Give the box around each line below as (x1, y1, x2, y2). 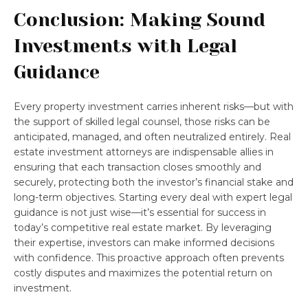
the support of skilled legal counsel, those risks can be (14, 115, 270, 128)
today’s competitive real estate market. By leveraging (14, 221, 272, 234)
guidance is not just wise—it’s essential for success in (14, 206, 266, 219)
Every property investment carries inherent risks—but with (14, 100, 294, 113)
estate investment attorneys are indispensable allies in (14, 145, 274, 158)
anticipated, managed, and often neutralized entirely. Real (14, 130, 291, 143)
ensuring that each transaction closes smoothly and (14, 160, 261, 173)
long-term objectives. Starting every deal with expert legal (14, 190, 292, 203)
